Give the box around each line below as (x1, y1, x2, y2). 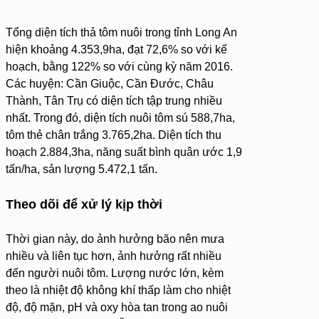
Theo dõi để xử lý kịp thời (6, 197, 162, 212)
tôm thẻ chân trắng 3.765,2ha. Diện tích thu (6, 129, 221, 142)
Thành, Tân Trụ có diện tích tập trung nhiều (6, 95, 222, 108)
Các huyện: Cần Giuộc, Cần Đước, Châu (6, 78, 214, 90)
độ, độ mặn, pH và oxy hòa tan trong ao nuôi (6, 301, 228, 314)
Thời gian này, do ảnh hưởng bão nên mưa (6, 233, 224, 246)
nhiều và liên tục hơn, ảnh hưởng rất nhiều (6, 250, 221, 263)
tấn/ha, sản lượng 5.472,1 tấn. (6, 163, 157, 176)
